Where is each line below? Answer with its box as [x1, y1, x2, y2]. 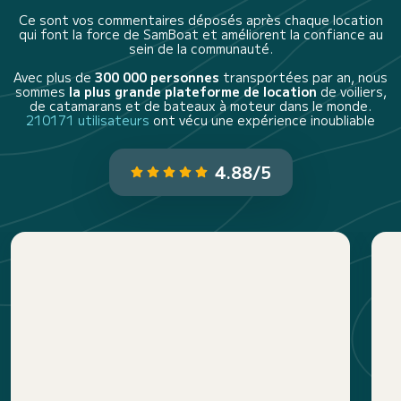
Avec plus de [13, 67, 95, 86]
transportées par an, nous [219, 67, 388, 86]
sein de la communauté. [128, 38, 273, 57]
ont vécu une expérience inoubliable [153, 110, 375, 129]
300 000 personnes [95, 67, 219, 86]
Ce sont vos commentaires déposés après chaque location [18, 10, 383, 29]
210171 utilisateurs [26, 110, 153, 129]
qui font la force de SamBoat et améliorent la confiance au [18, 24, 383, 43]
